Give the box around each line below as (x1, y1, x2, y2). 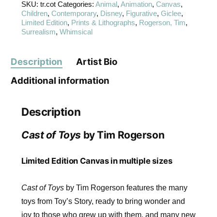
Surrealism (21, 27, 56, 36)
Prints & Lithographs (71, 18, 135, 27)
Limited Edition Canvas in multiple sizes (21, 155, 172, 166)
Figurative (126, 9, 157, 17)
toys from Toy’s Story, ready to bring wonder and (21, 197, 185, 205)
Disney (100, 9, 122, 17)
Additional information (11, 75, 109, 86)
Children (21, 9, 47, 17)
